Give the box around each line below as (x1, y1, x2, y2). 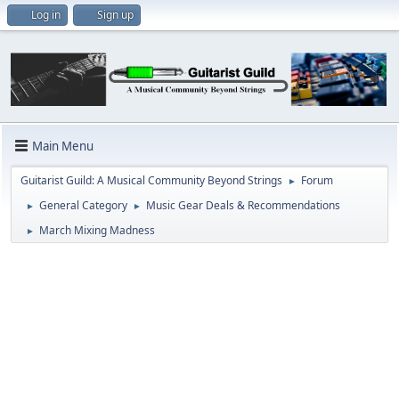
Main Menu (32, 137, 94, 154)
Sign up (97, 7, 134, 22)
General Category (39, 198, 127, 214)
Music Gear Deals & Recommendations (146, 198, 340, 214)
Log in (31, 7, 61, 22)
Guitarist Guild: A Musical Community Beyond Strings (20, 173, 282, 189)
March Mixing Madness (39, 223, 155, 239)
